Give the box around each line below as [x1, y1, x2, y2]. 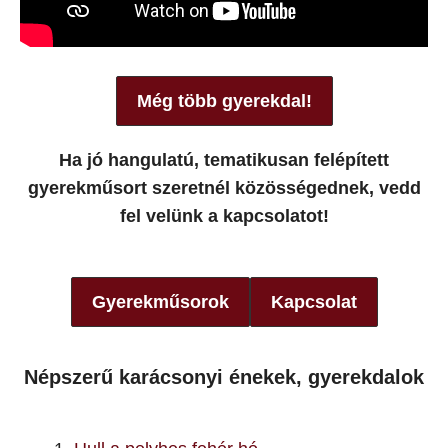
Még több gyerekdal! [136, 91, 312, 111]
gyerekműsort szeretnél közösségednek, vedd [27, 178, 421, 198]
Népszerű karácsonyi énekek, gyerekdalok [24, 366, 424, 388]
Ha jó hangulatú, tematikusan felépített [59, 150, 389, 170]
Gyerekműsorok [91, 292, 229, 312]
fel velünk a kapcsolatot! [119, 206, 329, 226]
